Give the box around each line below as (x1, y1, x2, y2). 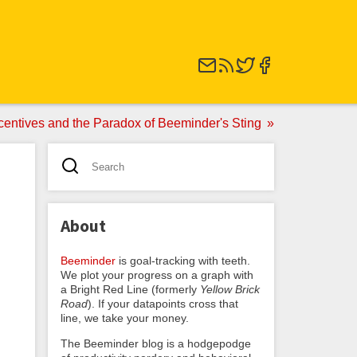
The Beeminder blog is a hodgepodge (61, 336, 251, 350)
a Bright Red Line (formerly (61, 282, 200, 296)
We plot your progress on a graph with (61, 268, 253, 281)
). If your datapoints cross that (88, 296, 238, 310)
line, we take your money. (61, 311, 189, 324)
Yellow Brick (200, 282, 260, 296)
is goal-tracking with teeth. (116, 253, 250, 267)
